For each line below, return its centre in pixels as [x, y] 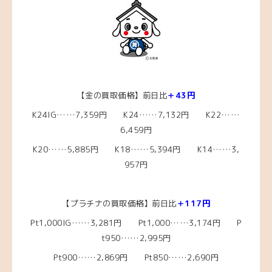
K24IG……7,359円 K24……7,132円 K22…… [136, 114]
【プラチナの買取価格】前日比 [119, 203]
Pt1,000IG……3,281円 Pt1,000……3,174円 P [136, 223]
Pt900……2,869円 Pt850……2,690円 [136, 257]
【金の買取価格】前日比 [122, 95]
